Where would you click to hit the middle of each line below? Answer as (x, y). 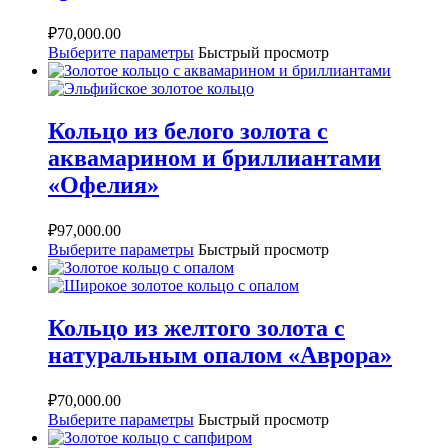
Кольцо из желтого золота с (196, 327)
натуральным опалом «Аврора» (220, 354)
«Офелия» (103, 184)
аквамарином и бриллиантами (214, 157)
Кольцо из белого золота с (188, 130)
